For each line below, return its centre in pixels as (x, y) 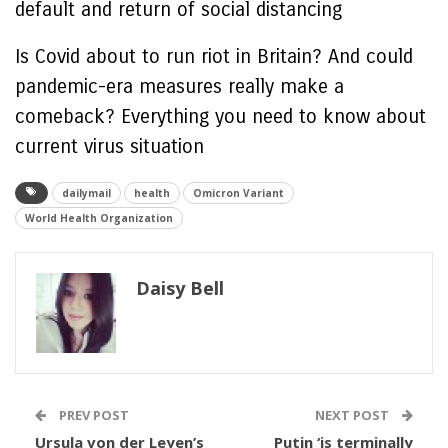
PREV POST (92, 415)
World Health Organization (99, 218)
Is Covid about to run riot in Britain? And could (214, 56)
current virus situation (109, 146)
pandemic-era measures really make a (179, 86)
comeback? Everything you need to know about (220, 116)
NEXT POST (353, 415)
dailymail (86, 193)
